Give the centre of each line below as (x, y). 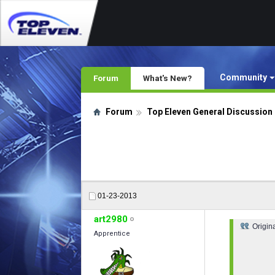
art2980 (111, 219)
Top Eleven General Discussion (210, 112)
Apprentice (112, 234)
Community (243, 77)
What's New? (168, 78)
